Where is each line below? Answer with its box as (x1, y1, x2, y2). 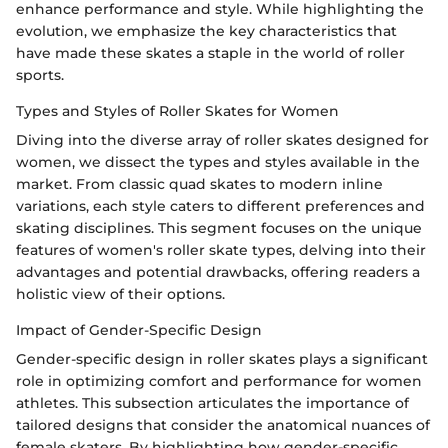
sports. (16, 65, 64, 84)
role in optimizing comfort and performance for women (16, 371, 422, 390)
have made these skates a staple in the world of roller (16, 43, 405, 62)
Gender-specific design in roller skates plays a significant (16, 349, 428, 368)
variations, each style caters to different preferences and (16, 196, 425, 215)
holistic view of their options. (16, 284, 225, 303)
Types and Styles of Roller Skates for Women (16, 101, 339, 120)
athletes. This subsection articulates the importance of (16, 393, 409, 412)
